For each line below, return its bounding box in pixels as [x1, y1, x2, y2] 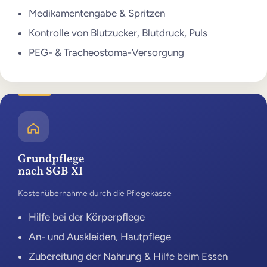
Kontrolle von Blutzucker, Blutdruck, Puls [28, 26, 207, 39]
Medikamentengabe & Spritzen [28, 7, 165, 20]
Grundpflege [18, 151, 85, 167]
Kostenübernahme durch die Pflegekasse [18, 188, 172, 198]
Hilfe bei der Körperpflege [28, 211, 145, 223]
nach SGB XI [18, 163, 83, 179]
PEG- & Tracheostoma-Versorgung [28, 46, 184, 58]
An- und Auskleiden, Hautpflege [28, 230, 171, 243]
